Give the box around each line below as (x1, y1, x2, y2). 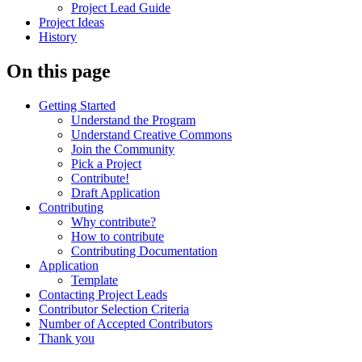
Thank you (39, 331, 95, 346)
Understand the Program (71, 113, 196, 128)
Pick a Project (71, 157, 141, 171)
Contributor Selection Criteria (39, 302, 189, 317)
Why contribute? (71, 215, 156, 229)
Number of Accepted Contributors (39, 317, 213, 331)
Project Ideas (39, 15, 104, 30)
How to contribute (71, 229, 164, 244)
